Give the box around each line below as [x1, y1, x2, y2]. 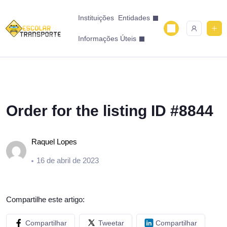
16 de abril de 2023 [36, 156, 99, 165]
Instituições [78, 14, 114, 22]
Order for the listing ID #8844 [6, 102, 213, 119]
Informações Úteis [78, 34, 136, 43]
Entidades [118, 14, 150, 22]
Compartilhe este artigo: [6, 195, 85, 204]
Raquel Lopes [31, 137, 77, 146]
